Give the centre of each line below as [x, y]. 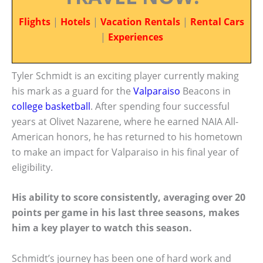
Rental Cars [217, 22]
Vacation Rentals [140, 22]
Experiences [135, 37]
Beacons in [205, 91]
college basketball [51, 106]
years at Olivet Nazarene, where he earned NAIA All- [125, 121]
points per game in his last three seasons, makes [126, 213]
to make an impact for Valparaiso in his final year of [125, 152]
